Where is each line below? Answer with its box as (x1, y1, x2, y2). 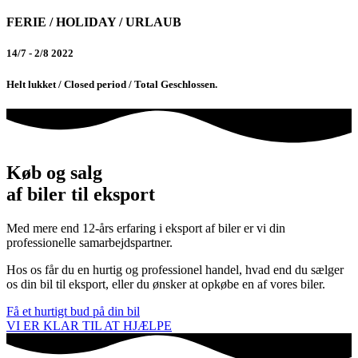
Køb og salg (6, 161, 102, 183)
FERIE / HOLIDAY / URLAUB (6, 15, 181, 30)
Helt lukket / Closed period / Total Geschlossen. (6, 78, 217, 90)
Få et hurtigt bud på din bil (6, 304, 140, 318)
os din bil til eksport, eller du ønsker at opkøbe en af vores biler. (6, 276, 325, 291)
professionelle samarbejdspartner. (6, 235, 173, 249)
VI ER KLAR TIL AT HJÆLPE (6, 318, 172, 332)
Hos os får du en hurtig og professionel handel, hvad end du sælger (6, 262, 344, 276)
